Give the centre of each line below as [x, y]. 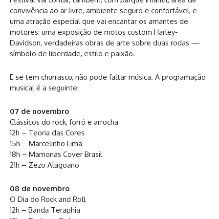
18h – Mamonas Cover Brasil [56, 154]
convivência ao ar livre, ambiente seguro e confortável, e [103, 11]
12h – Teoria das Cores [47, 133]
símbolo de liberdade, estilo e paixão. [72, 54]
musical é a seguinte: [44, 88]
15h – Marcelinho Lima [46, 144]
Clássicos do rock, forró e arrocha [64, 122]
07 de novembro [40, 111]
